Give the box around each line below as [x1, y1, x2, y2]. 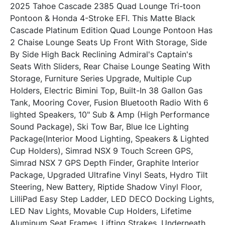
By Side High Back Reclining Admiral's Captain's [10, 49, 192, 60]
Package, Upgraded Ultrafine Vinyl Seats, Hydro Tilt [10, 170, 208, 180]
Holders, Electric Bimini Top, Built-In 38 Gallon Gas [10, 85, 202, 96]
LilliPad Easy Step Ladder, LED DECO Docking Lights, [10, 194, 214, 204]
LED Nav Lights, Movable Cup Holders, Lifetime [10, 206, 191, 216]
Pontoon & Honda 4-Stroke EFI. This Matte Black [10, 13, 195, 24]
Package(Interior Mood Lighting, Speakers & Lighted [10, 134, 209, 144]
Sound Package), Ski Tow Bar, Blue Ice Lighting [10, 122, 189, 132]
